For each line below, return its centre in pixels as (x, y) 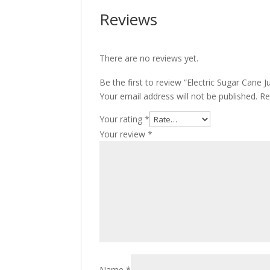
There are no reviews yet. (149, 58)
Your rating (122, 119)
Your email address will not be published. (179, 96)
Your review (124, 134)
